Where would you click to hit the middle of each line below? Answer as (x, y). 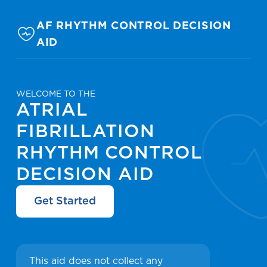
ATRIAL (52, 110)
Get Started (65, 201)
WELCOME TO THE (56, 94)
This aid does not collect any (96, 261)
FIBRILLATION (86, 132)
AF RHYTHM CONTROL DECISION (134, 26)
